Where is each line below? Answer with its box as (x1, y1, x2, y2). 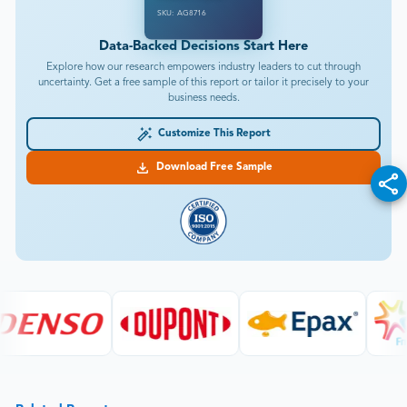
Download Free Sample (151, 162, 273, 174)
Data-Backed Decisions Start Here (99, 40, 308, 55)
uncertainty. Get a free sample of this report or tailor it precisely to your (38, 77, 369, 89)
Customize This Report (153, 128, 271, 140)
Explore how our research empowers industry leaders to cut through (46, 62, 361, 74)
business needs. (167, 93, 240, 104)
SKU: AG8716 (157, 9, 206, 18)
